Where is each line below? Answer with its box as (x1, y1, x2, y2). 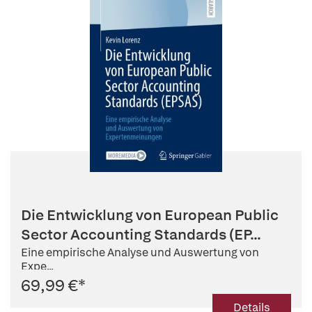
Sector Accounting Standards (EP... (21, 225, 261, 244)
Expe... (21, 258, 54, 274)
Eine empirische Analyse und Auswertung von (21, 244, 259, 260)
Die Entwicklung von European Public (21, 205, 279, 224)
